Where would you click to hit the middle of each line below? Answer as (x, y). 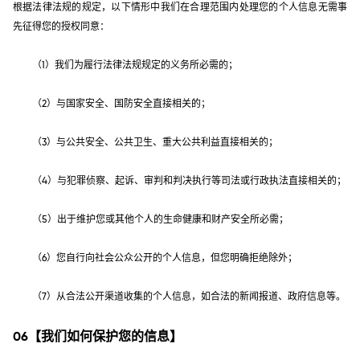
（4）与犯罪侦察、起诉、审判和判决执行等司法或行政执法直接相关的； (189, 180)
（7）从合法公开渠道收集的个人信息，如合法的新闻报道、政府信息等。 (189, 296)
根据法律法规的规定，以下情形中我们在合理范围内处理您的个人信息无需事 (180, 7)
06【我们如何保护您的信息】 (98, 335)
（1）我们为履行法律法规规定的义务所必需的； (135, 65)
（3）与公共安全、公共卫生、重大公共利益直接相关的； (155, 142)
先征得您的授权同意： (61, 26)
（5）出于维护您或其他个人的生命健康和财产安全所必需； (160, 219)
